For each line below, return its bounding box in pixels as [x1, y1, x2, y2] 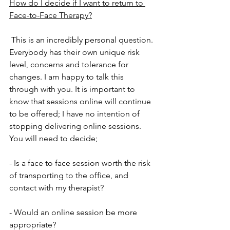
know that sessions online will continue [9, 96, 153, 106]
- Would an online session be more [9, 207, 139, 217]
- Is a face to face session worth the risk [9, 158, 152, 168]
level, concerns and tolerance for [9, 59, 130, 69]
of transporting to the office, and [9, 170, 130, 180]
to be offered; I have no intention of [9, 108, 142, 119]
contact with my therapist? [9, 182, 104, 193]
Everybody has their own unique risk [9, 47, 142, 57]
